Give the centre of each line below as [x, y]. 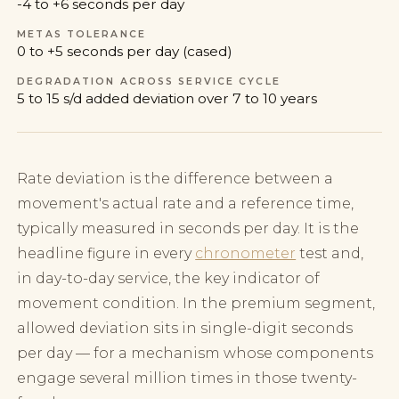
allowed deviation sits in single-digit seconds [185, 329]
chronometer [246, 254]
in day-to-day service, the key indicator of [169, 279]
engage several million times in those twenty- [187, 379]
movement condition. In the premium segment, [196, 304]
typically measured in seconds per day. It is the [188, 229]
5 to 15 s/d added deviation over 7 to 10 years [167, 99]
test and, [330, 254]
